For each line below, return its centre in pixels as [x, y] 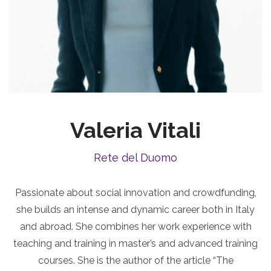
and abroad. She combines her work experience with [135, 227]
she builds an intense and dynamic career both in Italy [135, 210]
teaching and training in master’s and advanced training [135, 244]
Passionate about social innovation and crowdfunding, [135, 193]
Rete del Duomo [135, 158]
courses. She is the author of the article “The [135, 261]
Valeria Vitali [135, 130]
